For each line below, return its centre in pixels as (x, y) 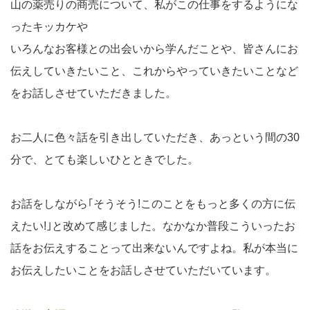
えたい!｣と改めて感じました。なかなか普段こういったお (153, 226)
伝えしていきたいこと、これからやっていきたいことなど (154, 71)
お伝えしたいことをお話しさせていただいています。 (143, 270)
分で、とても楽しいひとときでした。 (104, 159)
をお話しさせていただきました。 (93, 93)
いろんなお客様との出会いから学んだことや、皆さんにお (154, 49)
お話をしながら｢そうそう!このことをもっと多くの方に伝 (153, 204)
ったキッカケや (49, 27)
